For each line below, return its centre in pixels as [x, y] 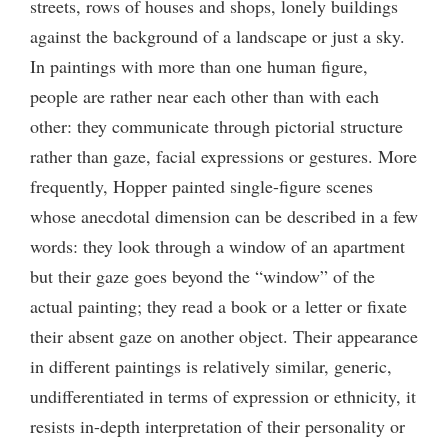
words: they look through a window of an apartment [217, 245]
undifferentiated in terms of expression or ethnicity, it [223, 395]
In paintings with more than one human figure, [199, 65]
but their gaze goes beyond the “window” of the [202, 275]
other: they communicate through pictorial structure [216, 125]
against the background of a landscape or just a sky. [217, 35]
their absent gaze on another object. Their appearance [224, 335]
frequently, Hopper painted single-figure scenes [201, 185]
